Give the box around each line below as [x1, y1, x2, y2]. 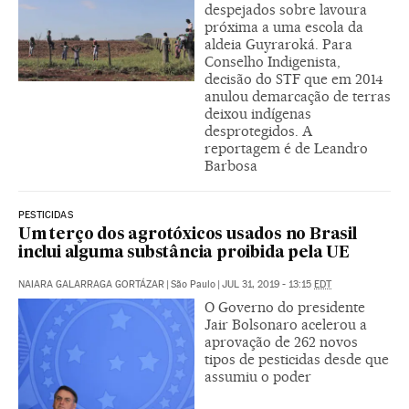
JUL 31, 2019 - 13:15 [222, 278, 314, 290]
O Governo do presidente [204, 298, 365, 316]
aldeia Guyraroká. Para [204, 35, 352, 53]
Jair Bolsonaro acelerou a [204, 315, 367, 333]
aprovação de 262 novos [204, 332, 358, 351]
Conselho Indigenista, [204, 52, 341, 70]
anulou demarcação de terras [204, 87, 391, 105]
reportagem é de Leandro [204, 139, 368, 157]
